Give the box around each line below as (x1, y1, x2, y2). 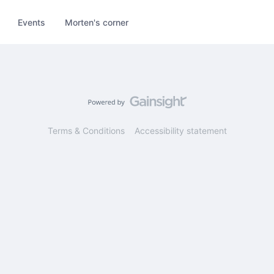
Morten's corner (65, 17, 129, 28)
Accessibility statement (134, 125, 227, 136)
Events (18, 17, 46, 28)
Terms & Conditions (47, 125, 125, 136)
